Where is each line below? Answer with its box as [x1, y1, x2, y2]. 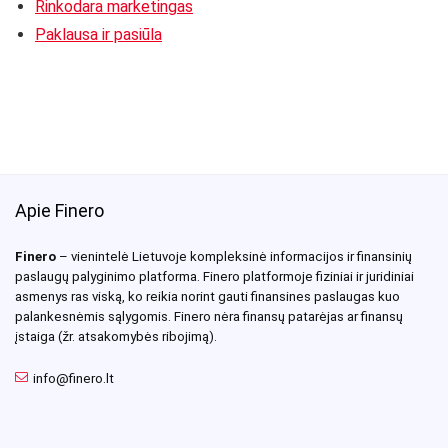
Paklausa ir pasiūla [35, 24, 162, 44]
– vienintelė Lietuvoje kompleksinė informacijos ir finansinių [56, 248, 412, 264]
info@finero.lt [33, 370, 114, 386]
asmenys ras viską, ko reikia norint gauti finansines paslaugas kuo [15, 288, 400, 304]
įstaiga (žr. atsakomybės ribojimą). [15, 328, 217, 344]
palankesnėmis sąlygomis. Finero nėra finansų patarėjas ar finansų [15, 308, 403, 324]
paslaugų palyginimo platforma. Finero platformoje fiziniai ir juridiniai [15, 268, 414, 284]
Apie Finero [15, 199, 104, 221]
